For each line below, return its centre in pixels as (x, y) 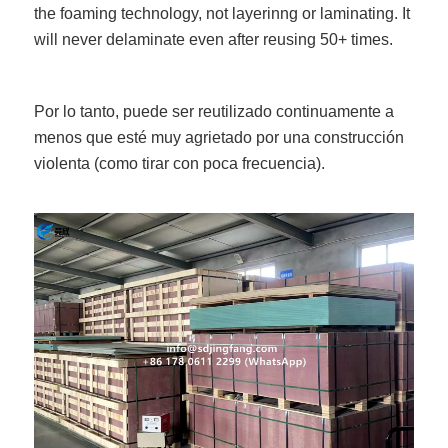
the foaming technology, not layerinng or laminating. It (222, 14)
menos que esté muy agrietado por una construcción (219, 138)
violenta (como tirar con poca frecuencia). (180, 164)
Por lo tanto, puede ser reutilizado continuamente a (214, 112)
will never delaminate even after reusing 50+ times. (216, 40)
